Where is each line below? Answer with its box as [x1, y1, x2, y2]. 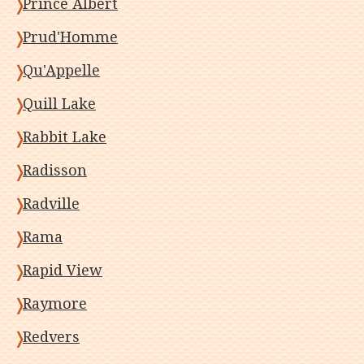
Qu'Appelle [23, 62, 100, 79]
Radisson [23, 162, 87, 179]
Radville [23, 195, 80, 212]
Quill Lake [23, 95, 96, 112]
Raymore [23, 295, 87, 312]
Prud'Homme [23, 28, 118, 45]
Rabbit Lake [23, 128, 106, 145]
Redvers [23, 328, 80, 345]
